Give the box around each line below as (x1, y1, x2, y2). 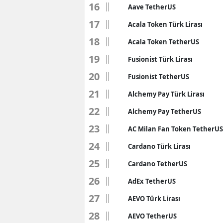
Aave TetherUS (128, 2, 176, 12)
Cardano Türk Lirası (128, 142, 191, 151)
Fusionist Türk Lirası (128, 55, 193, 64)
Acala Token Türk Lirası (128, 20, 203, 29)
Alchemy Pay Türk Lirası (128, 90, 205, 99)
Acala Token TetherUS (128, 37, 199, 47)
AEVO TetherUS (128, 212, 177, 221)
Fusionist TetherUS (128, 72, 189, 82)
